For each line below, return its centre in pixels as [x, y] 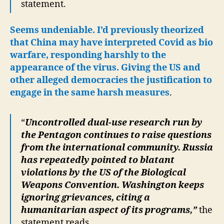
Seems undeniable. [52, 30]
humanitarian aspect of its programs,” [109, 210]
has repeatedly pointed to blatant [98, 160]
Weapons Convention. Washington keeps [112, 185]
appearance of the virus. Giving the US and [105, 68]
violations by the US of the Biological [103, 173]
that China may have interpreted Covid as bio [111, 43]
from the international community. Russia [117, 148]
